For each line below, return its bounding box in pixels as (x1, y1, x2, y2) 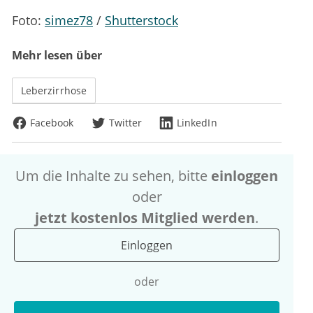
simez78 (45, 12, 93, 29)
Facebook (30, 116, 74, 130)
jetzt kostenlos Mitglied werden (35, 208, 255, 228)
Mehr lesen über (12, 48, 102, 64)
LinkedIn (177, 116, 217, 130)
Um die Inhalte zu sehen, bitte (15, 166, 211, 186)
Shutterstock (105, 12, 178, 29)
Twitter (108, 116, 143, 130)
